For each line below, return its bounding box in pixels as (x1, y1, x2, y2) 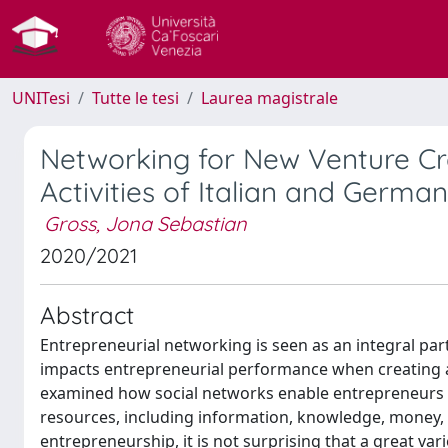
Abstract (40, 300, 134, 330)
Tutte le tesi (92, 87, 179, 109)
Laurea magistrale (201, 87, 338, 109)
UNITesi (12, 87, 70, 109)
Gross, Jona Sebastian (44, 211, 247, 236)
